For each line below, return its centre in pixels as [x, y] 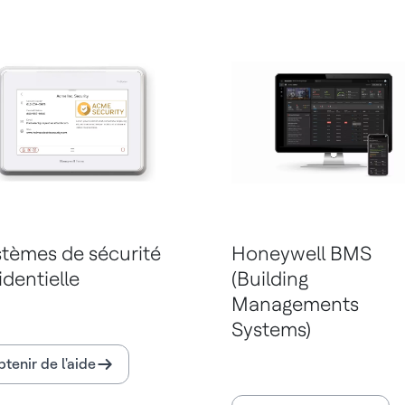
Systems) [271, 330]
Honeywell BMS [301, 254]
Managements [295, 304]
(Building [270, 279]
